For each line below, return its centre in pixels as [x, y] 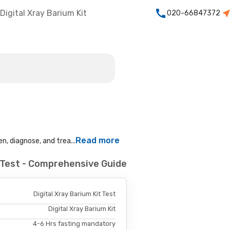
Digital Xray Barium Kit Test [75, 194]
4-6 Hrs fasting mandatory [74, 223]
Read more [98, 141]
